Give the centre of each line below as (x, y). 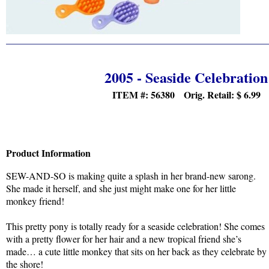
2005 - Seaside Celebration (186, 77)
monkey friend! (35, 201)
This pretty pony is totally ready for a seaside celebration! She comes (135, 226)
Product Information (48, 153)
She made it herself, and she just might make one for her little (121, 188)
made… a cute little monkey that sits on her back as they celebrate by (136, 251)
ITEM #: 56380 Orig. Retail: (174, 94)
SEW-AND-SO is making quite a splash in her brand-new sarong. (131, 175)
